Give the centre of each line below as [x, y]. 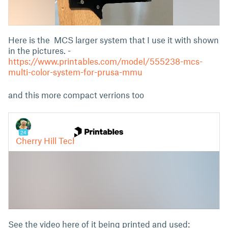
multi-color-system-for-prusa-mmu [75, 72]
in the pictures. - [39, 51]
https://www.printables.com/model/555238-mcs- [105, 61]
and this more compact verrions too [76, 95]
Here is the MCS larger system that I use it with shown [113, 40]
